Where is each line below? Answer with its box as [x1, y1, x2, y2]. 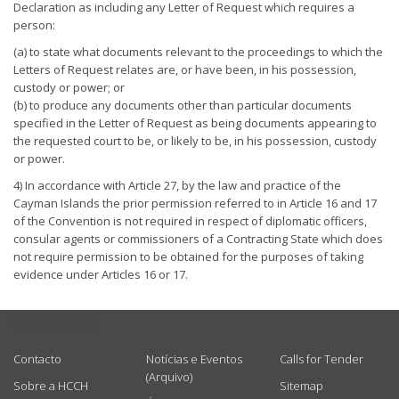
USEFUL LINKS [13, 315, 98, 332]
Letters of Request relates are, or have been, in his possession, [13, 61, 356, 77]
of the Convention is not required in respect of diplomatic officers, [13, 213, 367, 229]
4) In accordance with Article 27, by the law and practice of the [13, 177, 341, 193]
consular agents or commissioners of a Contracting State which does [13, 231, 383, 247]
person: [13, 17, 55, 33]
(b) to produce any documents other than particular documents [13, 97, 352, 113]
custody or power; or [13, 79, 125, 95]
